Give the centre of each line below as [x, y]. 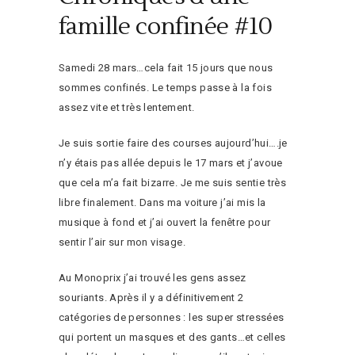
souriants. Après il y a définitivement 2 [151, 298]
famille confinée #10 [165, 27]
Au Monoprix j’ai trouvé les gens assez [153, 278]
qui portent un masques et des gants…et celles [172, 338]
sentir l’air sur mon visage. [122, 242]
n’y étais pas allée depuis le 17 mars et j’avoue [171, 163]
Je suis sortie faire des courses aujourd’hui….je [173, 143]
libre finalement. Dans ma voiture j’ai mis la [162, 203]
